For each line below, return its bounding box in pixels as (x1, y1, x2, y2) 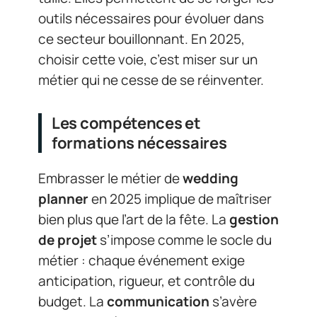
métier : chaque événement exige (38, 251, 245, 270)
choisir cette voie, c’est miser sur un (38, 50, 258, 69)
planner (38, 190, 88, 208)
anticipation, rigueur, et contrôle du (38, 272, 255, 290)
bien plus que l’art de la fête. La (38, 210, 229, 229)
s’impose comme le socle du (97, 231, 272, 249)
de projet (38, 231, 97, 249)
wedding (183, 169, 238, 188)
